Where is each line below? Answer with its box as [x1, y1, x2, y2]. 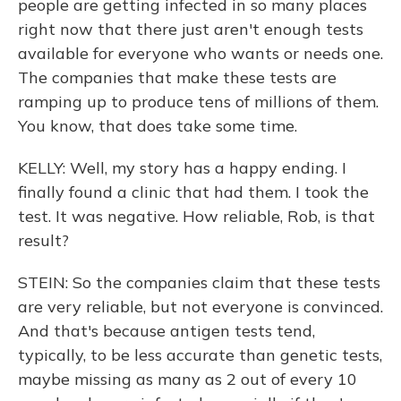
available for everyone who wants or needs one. [18, 43, 383, 64]
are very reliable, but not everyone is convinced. [18, 296, 383, 317]
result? [18, 230, 69, 251]
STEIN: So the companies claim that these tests [18, 272, 380, 293]
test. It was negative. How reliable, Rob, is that [18, 206, 375, 226]
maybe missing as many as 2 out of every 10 [18, 369, 357, 389]
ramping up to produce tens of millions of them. [18, 91, 379, 112]
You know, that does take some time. [18, 115, 297, 136]
